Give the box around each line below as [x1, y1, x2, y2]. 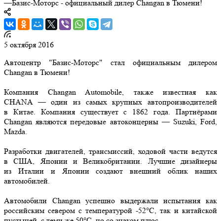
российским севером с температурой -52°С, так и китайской [4, 205, 217, 215]
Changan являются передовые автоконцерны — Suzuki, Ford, [4, 116, 217, 126]
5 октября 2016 [4, 39, 54, 49]
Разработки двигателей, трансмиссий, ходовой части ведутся [4, 146, 217, 156]
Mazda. [4, 126, 27, 136]
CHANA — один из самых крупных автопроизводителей [4, 97, 217, 107]
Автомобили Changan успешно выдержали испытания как [4, 195, 217, 205]
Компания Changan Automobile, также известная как [4, 87, 217, 97]
